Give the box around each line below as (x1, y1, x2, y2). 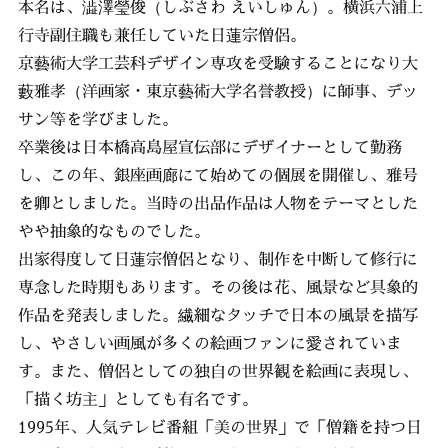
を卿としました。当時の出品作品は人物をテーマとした (17, 191, 418, 214)
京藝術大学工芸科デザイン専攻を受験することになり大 (17, 51, 418, 74)
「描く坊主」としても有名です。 (17, 387, 258, 410)
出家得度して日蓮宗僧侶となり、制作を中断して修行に (17, 247, 418, 270)
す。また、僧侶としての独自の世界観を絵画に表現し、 (17, 359, 418, 382)
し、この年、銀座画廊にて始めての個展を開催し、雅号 (17, 163, 418, 186)
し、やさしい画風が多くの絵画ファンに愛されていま (17, 331, 402, 354)
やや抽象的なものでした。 (17, 219, 210, 242)
